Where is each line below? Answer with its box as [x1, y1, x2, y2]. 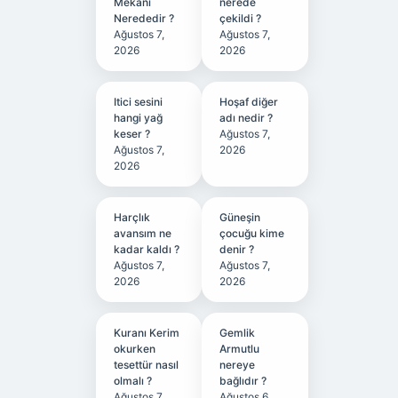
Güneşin [219, 211, 261, 224]
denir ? [219, 243, 255, 256]
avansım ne [113, 227, 171, 240]
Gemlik [219, 326, 256, 339]
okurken [113, 342, 155, 355]
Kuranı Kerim [113, 326, 179, 339]
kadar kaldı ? [113, 243, 179, 256]
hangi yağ [113, 111, 163, 124]
